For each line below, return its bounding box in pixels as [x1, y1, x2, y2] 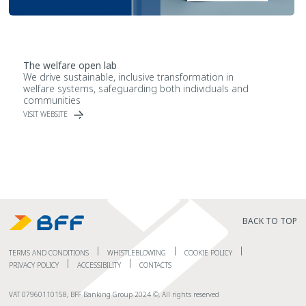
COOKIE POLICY [184, 247, 232, 258]
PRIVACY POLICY [8, 260, 59, 270]
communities [23, 93, 81, 107]
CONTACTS [139, 260, 171, 270]
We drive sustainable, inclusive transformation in [23, 70, 234, 83]
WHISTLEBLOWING [107, 247, 166, 258]
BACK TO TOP [242, 215, 298, 227]
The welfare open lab [23, 58, 117, 72]
